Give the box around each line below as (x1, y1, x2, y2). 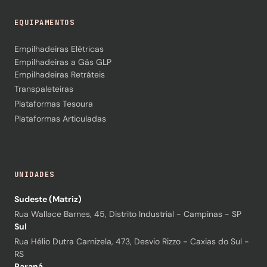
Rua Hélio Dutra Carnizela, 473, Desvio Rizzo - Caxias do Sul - (14, 236, 249, 247)
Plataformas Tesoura (14, 98, 93, 109)
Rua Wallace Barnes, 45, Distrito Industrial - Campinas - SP (14, 209, 241, 220)
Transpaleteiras (14, 83, 73, 94)
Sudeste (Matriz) (14, 194, 82, 205)
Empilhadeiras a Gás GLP (14, 56, 111, 67)
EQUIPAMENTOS (14, 17, 75, 27)
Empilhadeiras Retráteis (14, 69, 105, 80)
